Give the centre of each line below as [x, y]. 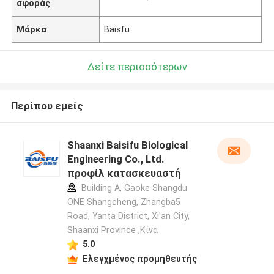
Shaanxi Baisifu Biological [127, 145]
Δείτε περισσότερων [137, 66]
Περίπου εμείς [47, 106]
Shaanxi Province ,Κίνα [112, 230]
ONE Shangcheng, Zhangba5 [124, 202]
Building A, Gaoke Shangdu [133, 188]
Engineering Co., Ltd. [116, 159]
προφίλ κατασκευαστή [124, 173]
